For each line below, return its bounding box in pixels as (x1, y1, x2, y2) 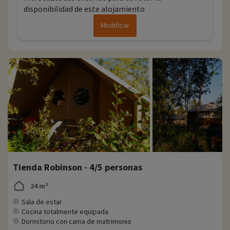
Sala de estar (22, 197, 62, 207)
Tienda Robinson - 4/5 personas (13, 161, 142, 174)
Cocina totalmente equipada (22, 207, 108, 217)
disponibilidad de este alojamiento (24, 4, 145, 14)
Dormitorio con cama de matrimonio (22, 217, 131, 226)
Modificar (101, 21, 129, 30)
